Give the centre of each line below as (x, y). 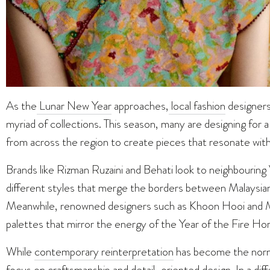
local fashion (197, 106)
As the (21, 106)
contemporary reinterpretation (104, 252)
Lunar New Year (74, 106)
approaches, (140, 106)
